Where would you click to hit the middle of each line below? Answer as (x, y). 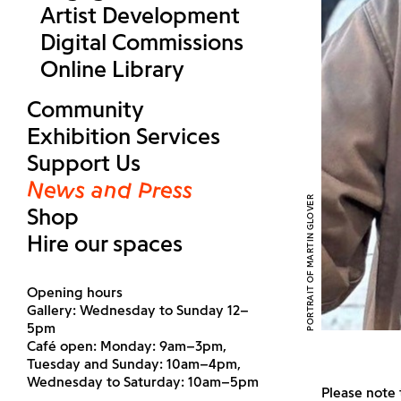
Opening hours (75, 292)
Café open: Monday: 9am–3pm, (127, 346)
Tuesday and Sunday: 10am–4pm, (134, 364)
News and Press (110, 190)
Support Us (84, 163)
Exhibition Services (124, 136)
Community (85, 109)
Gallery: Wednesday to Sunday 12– (138, 310)
